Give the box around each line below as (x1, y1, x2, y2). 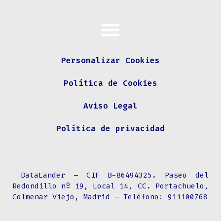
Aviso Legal (83, 101, 138, 111)
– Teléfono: (110, 192, 168, 202)
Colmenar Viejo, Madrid (12, 192, 110, 202)
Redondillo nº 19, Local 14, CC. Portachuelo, (12, 181, 209, 191)
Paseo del (165, 170, 209, 180)
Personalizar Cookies (61, 55, 160, 66)
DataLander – (12, 170, 86, 180)
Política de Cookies (64, 78, 157, 88)
